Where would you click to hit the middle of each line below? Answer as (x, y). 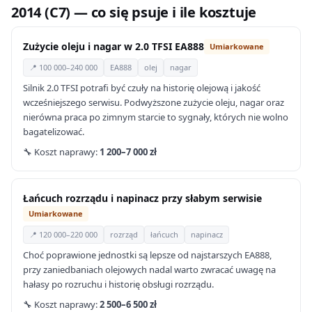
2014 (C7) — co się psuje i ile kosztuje (134, 12)
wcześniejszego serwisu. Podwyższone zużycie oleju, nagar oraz (154, 102)
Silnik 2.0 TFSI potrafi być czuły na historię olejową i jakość (142, 88)
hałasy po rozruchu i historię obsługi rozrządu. (118, 284)
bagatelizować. (54, 132)
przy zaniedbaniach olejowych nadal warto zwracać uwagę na (149, 270)
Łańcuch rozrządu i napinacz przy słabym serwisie (142, 198)
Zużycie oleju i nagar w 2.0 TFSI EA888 (114, 46)
